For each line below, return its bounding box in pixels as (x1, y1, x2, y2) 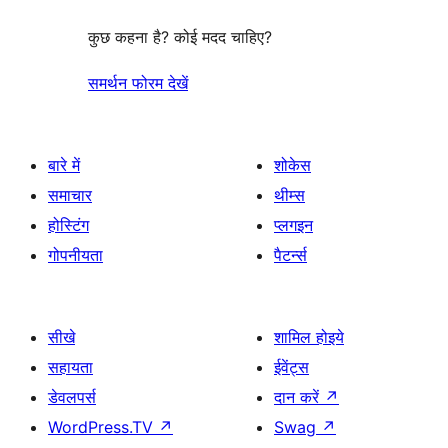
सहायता (48, 357, 93, 378)
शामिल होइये (274, 327, 344, 348)
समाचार (48, 185, 92, 206)
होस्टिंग (48, 215, 89, 236)
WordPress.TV (48, 417, 158, 438)
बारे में (48, 155, 80, 176)
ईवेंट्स (274, 357, 309, 378)
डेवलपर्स (48, 387, 96, 408)
